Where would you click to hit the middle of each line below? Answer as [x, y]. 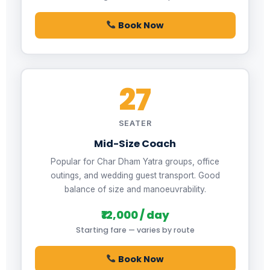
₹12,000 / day [135, 215]
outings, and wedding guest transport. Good [135, 175]
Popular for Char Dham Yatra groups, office [135, 161]
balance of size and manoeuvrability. [135, 189]
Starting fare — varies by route [135, 230]
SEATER [135, 123]
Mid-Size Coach [135, 143]
